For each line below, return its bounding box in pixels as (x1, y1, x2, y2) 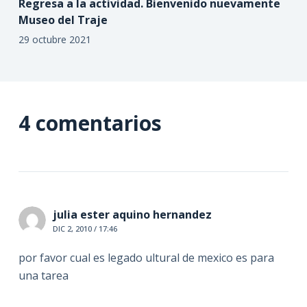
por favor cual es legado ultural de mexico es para (18, 249, 274, 265)
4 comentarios (18, 108, 162, 137)
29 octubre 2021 (18, 32, 91, 46)
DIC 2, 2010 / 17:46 (52, 223, 117, 234)
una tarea (18, 267, 69, 283)
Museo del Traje (18, 12, 108, 27)
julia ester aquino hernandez (52, 206, 212, 222)
